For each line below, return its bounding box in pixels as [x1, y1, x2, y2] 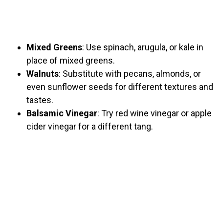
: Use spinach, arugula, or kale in [82, 42, 203, 53]
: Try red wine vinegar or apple [97, 108, 212, 119]
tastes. [26, 95, 53, 106]
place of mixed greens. [26, 55, 115, 66]
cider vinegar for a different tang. [26, 121, 153, 132]
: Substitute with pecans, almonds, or [59, 68, 201, 79]
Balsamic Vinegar [26, 108, 97, 119]
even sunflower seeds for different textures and [26, 82, 213, 92]
